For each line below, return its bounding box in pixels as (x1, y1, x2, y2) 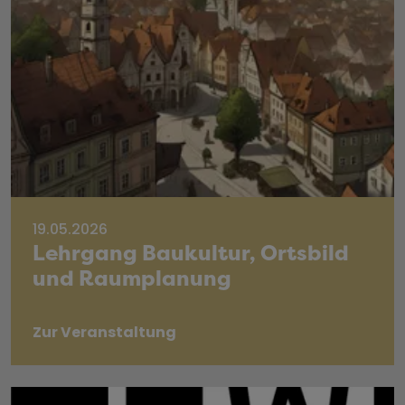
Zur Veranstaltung (33, 322, 176, 344)
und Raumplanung (33, 263, 231, 293)
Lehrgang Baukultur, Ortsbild (33, 238, 349, 268)
